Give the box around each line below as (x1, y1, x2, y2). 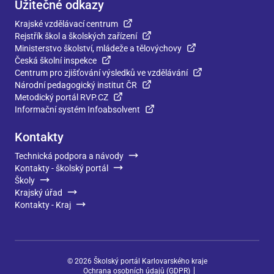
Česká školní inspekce (15, 56, 97, 65)
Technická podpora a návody (15, 151, 124, 161)
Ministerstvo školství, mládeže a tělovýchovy (15, 43, 182, 53)
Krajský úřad (15, 188, 62, 198)
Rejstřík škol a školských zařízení (15, 31, 137, 41)
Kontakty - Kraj (15, 200, 71, 210)
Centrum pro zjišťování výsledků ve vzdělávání (15, 68, 188, 78)
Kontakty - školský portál (15, 163, 108, 173)
